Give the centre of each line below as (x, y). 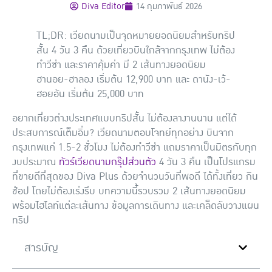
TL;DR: (52, 36)
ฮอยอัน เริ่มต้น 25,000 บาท (90, 94)
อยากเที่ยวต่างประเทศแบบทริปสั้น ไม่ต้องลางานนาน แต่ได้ (124, 118)
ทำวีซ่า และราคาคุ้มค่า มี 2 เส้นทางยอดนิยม (121, 65)
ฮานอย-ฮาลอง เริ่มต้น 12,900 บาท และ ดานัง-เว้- (134, 79)
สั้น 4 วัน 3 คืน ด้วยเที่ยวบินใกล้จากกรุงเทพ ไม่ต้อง (136, 50)
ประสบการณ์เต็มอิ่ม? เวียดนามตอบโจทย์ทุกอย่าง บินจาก (123, 133)
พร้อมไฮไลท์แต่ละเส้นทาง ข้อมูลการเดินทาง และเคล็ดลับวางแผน (136, 206)
